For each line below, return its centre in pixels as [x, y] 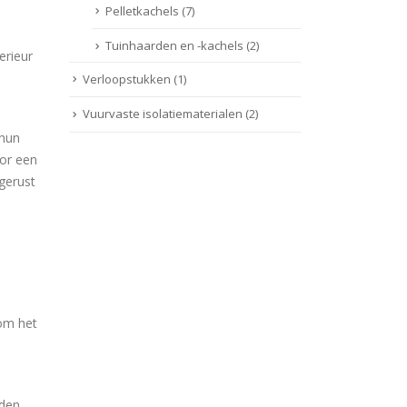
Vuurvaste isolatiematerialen [163, 114]
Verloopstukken [127, 79]
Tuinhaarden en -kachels [174, 46]
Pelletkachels [142, 10]
